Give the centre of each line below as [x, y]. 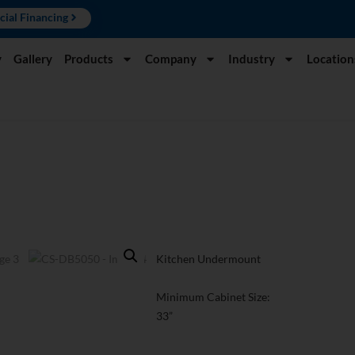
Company [171, 59]
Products [89, 59]
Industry [252, 59]
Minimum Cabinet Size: [214, 297]
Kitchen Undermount [209, 259]
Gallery [33, 59]
